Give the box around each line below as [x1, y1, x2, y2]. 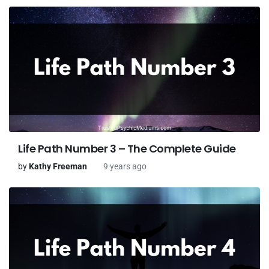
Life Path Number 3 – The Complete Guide [18, 141, 236, 156]
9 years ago [103, 161, 147, 171]
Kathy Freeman [29, 161, 87, 171]
